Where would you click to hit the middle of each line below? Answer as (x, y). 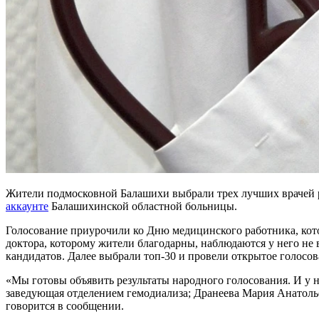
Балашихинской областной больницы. (143, 206)
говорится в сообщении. (65, 305)
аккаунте (27, 206)
